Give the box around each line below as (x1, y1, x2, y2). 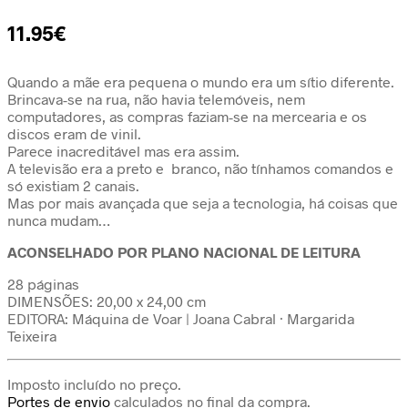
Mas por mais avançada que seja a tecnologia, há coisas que (7, 194, 398, 211)
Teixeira (7, 327, 56, 344)
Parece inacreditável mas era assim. (7, 142, 240, 159)
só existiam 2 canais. (7, 177, 139, 194)
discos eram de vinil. (7, 125, 141, 142)
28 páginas (7, 275, 79, 292)
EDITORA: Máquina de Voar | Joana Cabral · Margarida (7, 310, 354, 327)
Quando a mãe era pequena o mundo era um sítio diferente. (7, 73, 394, 90)
